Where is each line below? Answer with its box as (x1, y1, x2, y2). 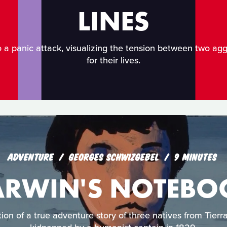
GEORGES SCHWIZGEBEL (68, 150, 162, 162)
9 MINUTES (174, 150, 217, 162)
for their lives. (87, 55, 140, 66)
